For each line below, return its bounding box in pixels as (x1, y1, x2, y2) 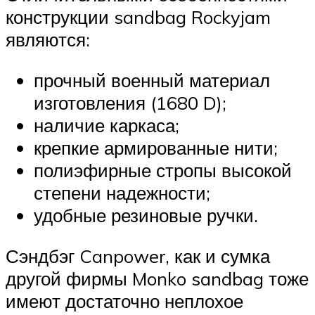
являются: (6, 28, 90, 51)
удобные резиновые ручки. (34, 204, 258, 226)
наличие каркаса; (34, 114, 179, 136)
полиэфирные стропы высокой (34, 159, 292, 181)
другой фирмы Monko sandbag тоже (6, 266, 309, 290)
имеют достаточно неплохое (6, 289, 243, 312)
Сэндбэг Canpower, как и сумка (6, 244, 270, 267)
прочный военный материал (34, 69, 270, 91)
